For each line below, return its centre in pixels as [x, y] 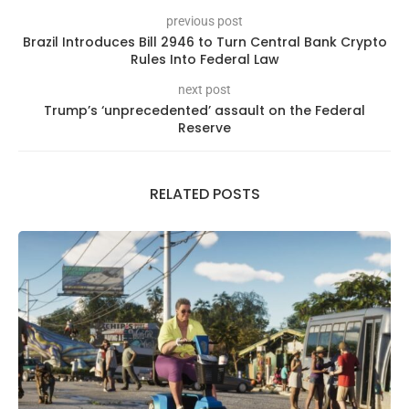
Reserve [204, 127]
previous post [204, 21]
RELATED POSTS [204, 194]
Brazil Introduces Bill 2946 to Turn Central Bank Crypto [204, 42]
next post [204, 89]
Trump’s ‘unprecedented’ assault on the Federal [204, 110]
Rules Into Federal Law [204, 59]
